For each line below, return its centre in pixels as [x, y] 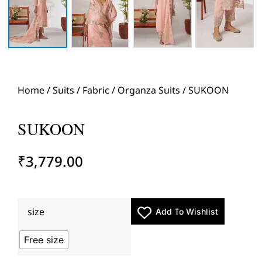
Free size [44, 239]
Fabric [96, 90]
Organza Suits [149, 90]
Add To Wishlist [187, 211]
